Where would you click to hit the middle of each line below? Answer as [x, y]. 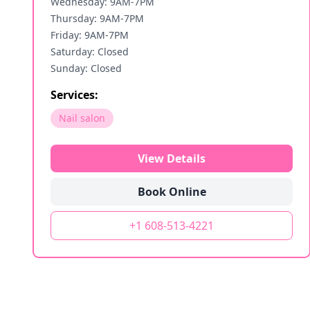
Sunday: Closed [86, 68]
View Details [172, 158]
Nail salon [82, 118]
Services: [74, 95]
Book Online [172, 192]
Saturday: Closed [90, 52]
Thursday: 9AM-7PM [97, 18]
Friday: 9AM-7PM [90, 35]
